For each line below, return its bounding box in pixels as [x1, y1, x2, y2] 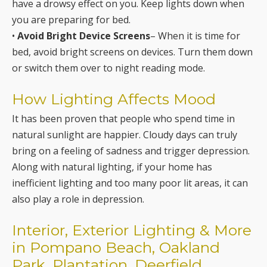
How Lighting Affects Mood [12, 90, 216, 108]
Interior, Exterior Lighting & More [12, 221, 252, 240]
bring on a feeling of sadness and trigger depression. [12, 144, 250, 158]
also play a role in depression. [12, 193, 144, 206]
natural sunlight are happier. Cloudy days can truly [12, 128, 237, 142]
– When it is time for [150, 29, 240, 43]
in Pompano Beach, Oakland [12, 238, 220, 257]
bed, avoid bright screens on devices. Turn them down [12, 45, 253, 59]
